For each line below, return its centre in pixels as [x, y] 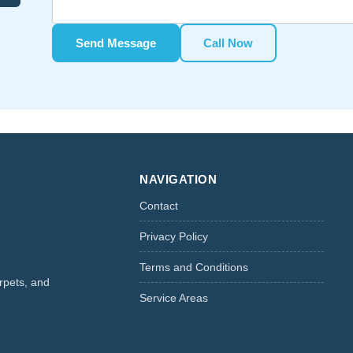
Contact [159, 205]
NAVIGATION [178, 179]
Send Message [115, 43]
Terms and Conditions [194, 267]
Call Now [228, 43]
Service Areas [174, 297]
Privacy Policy [174, 236]
